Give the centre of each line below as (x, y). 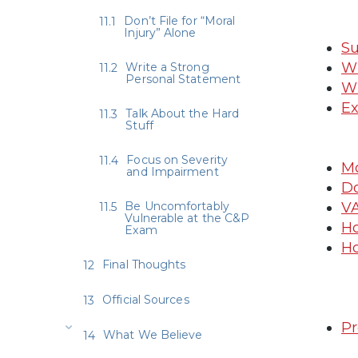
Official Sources (146, 299)
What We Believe (153, 334)
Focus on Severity (177, 159)
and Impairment (173, 171)
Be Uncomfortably (177, 206)
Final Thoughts (144, 264)
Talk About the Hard (183, 113)
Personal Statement (183, 79)
